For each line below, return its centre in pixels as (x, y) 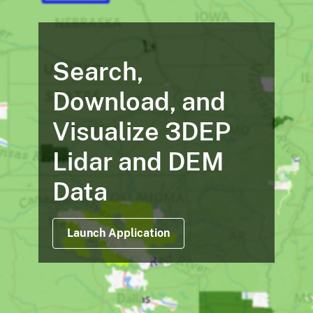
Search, (97, 72)
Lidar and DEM (138, 162)
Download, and (139, 102)
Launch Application (118, 233)
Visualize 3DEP (141, 132)
